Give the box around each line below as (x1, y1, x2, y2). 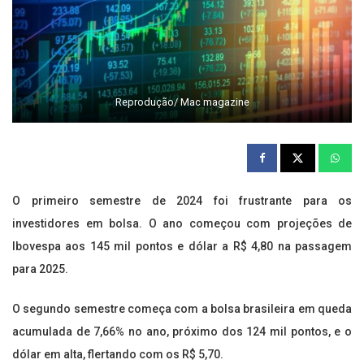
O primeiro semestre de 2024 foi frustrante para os (12, 194, 352, 208)
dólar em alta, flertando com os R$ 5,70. (12, 348, 223, 362)
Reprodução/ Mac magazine (115, 96, 249, 109)
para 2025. (12, 262, 68, 276)
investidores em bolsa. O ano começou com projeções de (12, 217, 352, 231)
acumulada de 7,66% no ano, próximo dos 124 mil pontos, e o (12, 325, 352, 339)
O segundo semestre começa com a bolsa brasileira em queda (12, 302, 352, 316)
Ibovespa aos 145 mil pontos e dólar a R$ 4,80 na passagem (12, 240, 352, 253)
